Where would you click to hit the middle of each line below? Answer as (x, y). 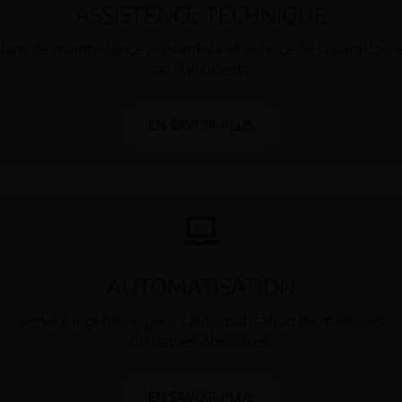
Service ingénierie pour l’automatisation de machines (201, 320)
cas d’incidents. (201, 69)
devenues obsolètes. (201, 341)
